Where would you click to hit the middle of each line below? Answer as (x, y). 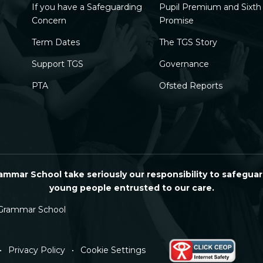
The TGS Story (188, 43)
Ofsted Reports (190, 86)
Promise (176, 21)
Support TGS (57, 64)
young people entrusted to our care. (131, 188)
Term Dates (55, 43)
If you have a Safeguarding (87, 7)
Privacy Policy (37, 250)
